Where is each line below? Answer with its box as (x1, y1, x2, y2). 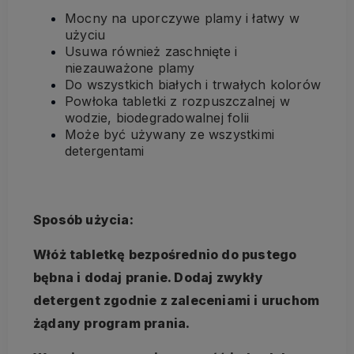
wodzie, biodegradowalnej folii (65, 109, 249, 126)
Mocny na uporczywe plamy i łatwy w (65, 9, 299, 26)
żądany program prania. (33, 314, 190, 331)
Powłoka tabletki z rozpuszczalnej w (65, 92, 290, 109)
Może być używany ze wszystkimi (65, 126, 274, 142)
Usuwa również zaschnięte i (65, 43, 238, 59)
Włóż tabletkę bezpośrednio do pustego (33, 246, 297, 262)
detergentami (65, 142, 145, 159)
